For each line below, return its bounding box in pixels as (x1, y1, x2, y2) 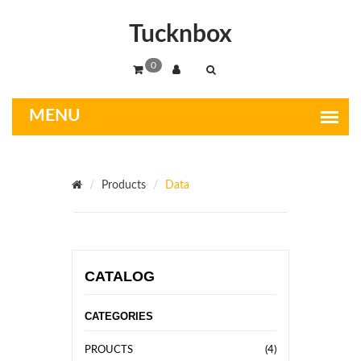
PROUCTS (85, 345, 133, 355)
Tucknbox (129, 23, 232, 47)
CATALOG (85, 268, 155, 284)
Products (102, 180, 146, 191)
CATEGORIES (85, 310, 153, 322)
